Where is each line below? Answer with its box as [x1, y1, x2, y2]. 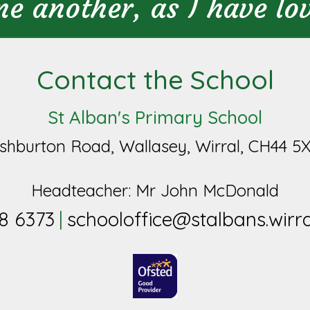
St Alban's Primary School [48, 106, 262, 129]
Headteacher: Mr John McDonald [31, 180, 279, 201]
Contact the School [36, 63, 274, 96]
